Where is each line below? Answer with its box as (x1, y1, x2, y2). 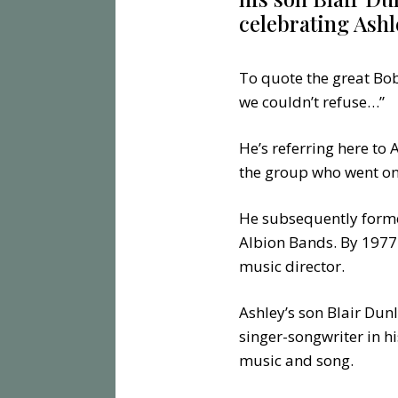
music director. (239, 256, 353, 277)
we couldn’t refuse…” (239, 92, 389, 113)
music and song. (239, 350, 358, 371)
